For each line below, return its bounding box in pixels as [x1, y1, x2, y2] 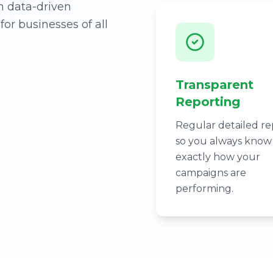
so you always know [175, 135, 272, 147]
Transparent [175, 77, 253, 92]
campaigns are [175, 166, 246, 179]
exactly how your [175, 151, 260, 163]
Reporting [175, 94, 240, 109]
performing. [175, 182, 233, 194]
